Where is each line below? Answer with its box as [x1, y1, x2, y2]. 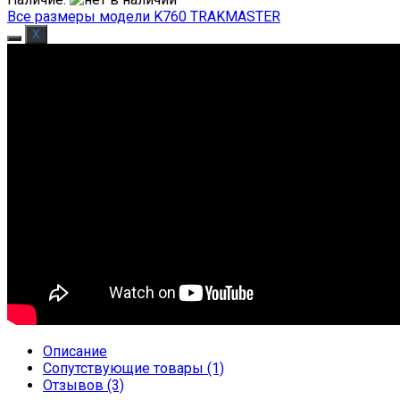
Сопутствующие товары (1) [43, 359, 224, 377]
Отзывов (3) [43, 376, 124, 394]
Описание [43, 342, 107, 360]
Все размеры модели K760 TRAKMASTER [7, 7, 280, 25]
